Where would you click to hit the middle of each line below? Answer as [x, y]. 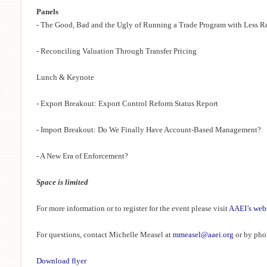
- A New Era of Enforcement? [83, 156]
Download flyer [61, 260]
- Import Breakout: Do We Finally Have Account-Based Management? [150, 129]
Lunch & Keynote [66, 77]
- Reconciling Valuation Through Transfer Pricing [117, 51]
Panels [47, 11]
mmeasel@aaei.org [203, 234]
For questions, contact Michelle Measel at [105, 234]
